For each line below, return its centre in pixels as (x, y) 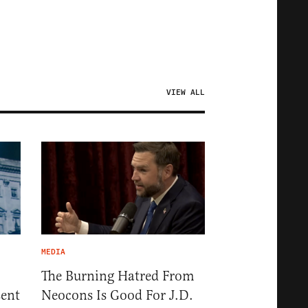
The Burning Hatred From (118, 276)
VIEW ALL (186, 93)
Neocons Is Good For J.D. (117, 295)
